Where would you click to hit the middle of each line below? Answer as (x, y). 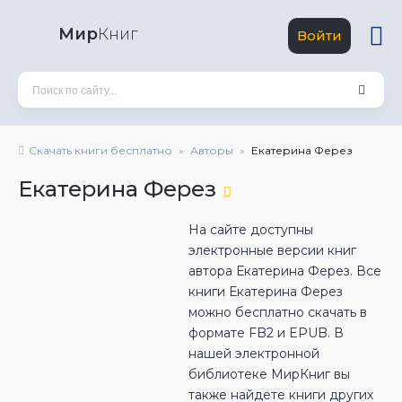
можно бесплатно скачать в (278, 312)
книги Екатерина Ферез (266, 292)
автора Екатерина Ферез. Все (285, 271)
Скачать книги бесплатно (100, 150)
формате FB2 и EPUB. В (266, 333)
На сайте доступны (251, 230)
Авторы (212, 150)
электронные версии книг (272, 250)
